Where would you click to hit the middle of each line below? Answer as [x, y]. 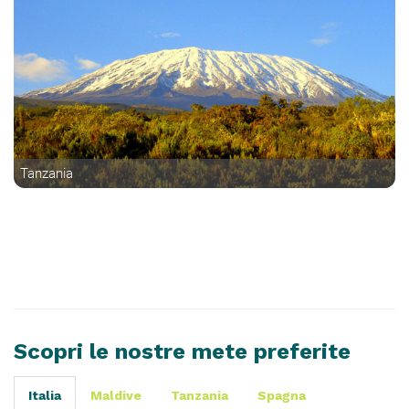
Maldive [116, 395]
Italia [45, 395]
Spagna [282, 395]
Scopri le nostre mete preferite [182, 351]
